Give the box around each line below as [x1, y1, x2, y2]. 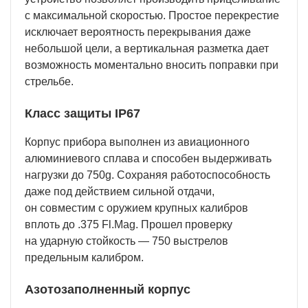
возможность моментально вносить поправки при [25, 59, 278, 71]
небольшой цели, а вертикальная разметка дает [25, 43, 269, 55]
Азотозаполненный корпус [25, 282, 190, 296]
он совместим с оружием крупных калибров [25, 202, 248, 214]
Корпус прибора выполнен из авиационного [25, 136, 250, 148]
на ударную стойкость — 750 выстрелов [25, 235, 228, 247]
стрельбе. [25, 76, 74, 88]
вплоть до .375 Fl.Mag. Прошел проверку [25, 219, 232, 231]
